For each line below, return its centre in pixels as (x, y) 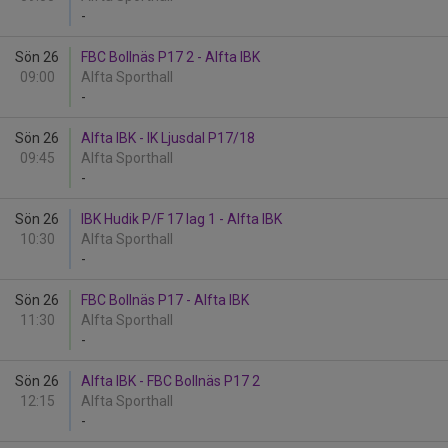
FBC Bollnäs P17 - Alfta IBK (165, 300)
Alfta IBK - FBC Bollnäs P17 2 (170, 381)
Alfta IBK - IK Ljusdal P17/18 (168, 138)
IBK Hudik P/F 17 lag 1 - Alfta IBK (181, 219)
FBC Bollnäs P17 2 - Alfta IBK (170, 57)
